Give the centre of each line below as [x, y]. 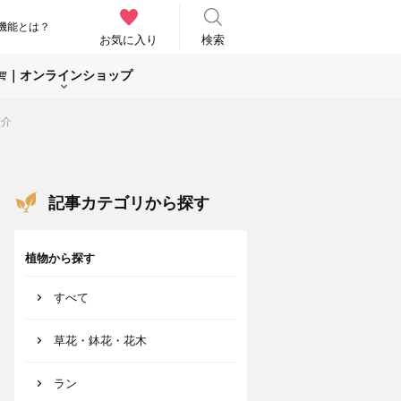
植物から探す [60, 258]
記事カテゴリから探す [129, 203]
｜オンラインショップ [69, 75]
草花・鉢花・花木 [100, 341]
